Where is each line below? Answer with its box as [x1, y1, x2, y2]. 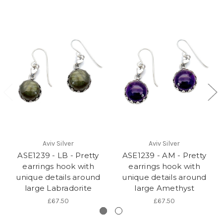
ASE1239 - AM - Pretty [122, 150, 207, 160]
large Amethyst [134, 183, 194, 193]
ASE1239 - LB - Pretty [17, 150, 99, 160]
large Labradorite [24, 183, 92, 193]
